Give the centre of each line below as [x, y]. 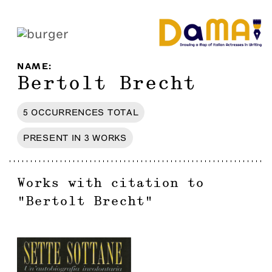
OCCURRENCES [68, 112]
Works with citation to [110, 183]
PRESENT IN [52, 138]
